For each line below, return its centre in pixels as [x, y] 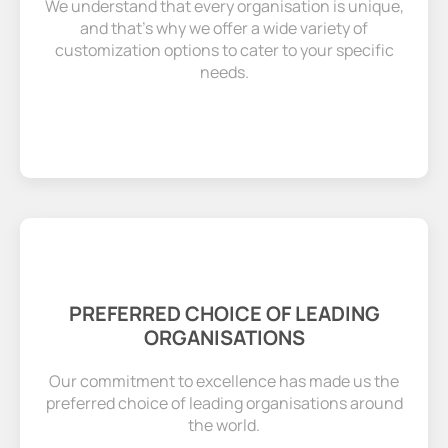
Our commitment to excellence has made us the [224, 380]
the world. [224, 424]
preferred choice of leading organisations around [224, 402]
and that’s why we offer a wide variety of [224, 28]
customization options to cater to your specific [224, 50]
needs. [224, 72]
